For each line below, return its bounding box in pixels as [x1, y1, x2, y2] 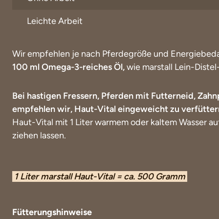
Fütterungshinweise [12, 206, 92, 218]
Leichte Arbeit [27, 15, 83, 26]
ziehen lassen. [12, 130, 66, 141]
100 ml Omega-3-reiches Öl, [12, 61, 125, 72]
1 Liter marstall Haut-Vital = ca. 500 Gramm [12, 171, 187, 182]
